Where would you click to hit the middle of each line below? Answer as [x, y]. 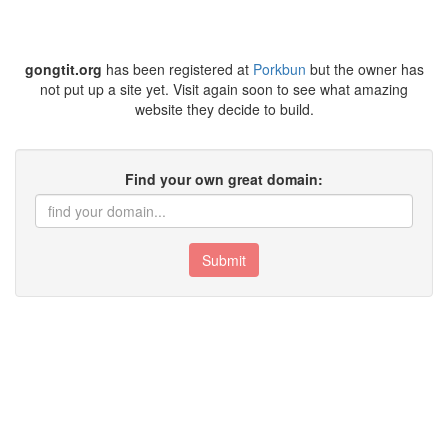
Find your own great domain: [224, 179]
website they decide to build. [224, 109]
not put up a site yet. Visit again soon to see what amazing [224, 89]
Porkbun [279, 69]
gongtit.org [63, 69]
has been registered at [177, 69]
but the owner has [364, 69]
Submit [224, 260]
